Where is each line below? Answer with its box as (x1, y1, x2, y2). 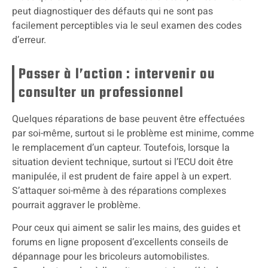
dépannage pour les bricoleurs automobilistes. (12, 249, 209, 264)
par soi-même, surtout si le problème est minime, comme (12, 126, 254, 141)
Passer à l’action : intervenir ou (19, 63, 215, 86)
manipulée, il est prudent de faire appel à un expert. (12, 169, 232, 184)
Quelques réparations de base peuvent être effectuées (12, 111, 245, 126)
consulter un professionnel (19, 81, 184, 104)
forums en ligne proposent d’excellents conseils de (12, 234, 229, 249)
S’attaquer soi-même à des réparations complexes (12, 183, 226, 198)
